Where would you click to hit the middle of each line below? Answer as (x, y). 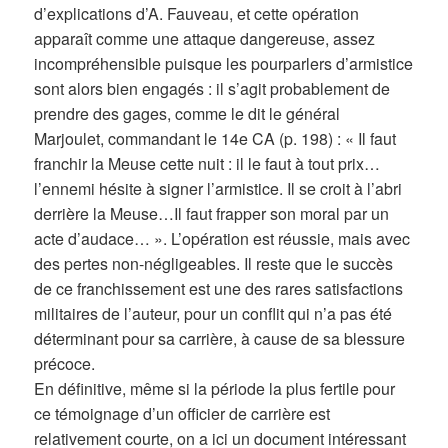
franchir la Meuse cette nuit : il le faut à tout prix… (207, 164)
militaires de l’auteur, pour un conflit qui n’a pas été (213, 314)
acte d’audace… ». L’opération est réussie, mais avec (222, 239)
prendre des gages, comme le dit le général (187, 114)
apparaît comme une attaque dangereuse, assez (205, 39)
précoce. (65, 364)
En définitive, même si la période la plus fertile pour (215, 389)
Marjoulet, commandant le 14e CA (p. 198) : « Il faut (215, 139)
